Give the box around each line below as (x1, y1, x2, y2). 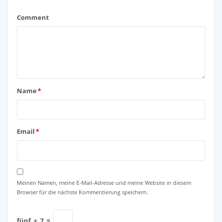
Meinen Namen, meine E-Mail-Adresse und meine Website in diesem (16, 178, 191, 186)
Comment (16, 13, 49, 22)
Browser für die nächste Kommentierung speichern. (16, 188, 148, 196)
